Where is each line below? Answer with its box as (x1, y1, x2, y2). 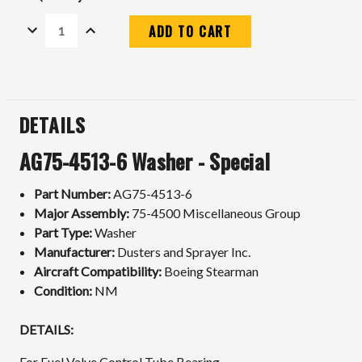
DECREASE (23, 15, 82, 35)
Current (19, 47, 61, 67)
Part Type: (34, 224, 93, 240)
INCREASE (81, 15, 137, 35)
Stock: (19, 66, 55, 86)
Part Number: (34, 185, 112, 201)
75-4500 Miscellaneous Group (129, 204, 301, 221)
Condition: (34, 282, 93, 298)
